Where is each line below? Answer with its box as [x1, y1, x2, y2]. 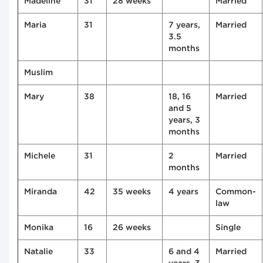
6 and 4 [168, 248, 200, 256]
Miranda [24, 188, 57, 196]
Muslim [24, 69, 53, 77]
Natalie [24, 248, 53, 256]
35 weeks [113, 188, 151, 196]
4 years [168, 188, 198, 196]
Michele [24, 153, 55, 160]
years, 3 [168, 117, 200, 124]
